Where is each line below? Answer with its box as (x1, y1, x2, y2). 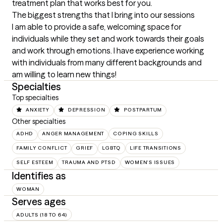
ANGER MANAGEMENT (42, 130, 104, 137)
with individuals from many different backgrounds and (12, 57, 202, 67)
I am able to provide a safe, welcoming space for (12, 22, 181, 32)
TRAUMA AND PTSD (62, 159, 116, 166)
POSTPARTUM (123, 107, 162, 113)
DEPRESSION (67, 107, 106, 113)
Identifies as (12, 169, 66, 182)
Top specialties (12, 93, 58, 102)
